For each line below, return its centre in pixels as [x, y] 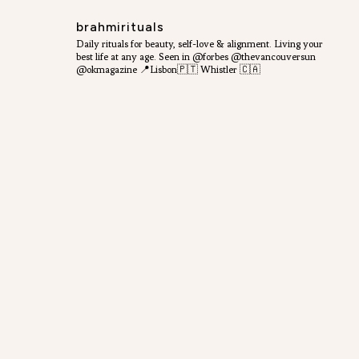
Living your [297, 44]
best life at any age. [117, 57]
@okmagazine [106, 70]
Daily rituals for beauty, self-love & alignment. [173, 44]
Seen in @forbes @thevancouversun [237, 57]
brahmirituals [120, 27]
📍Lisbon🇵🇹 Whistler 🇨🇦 [198, 70]
